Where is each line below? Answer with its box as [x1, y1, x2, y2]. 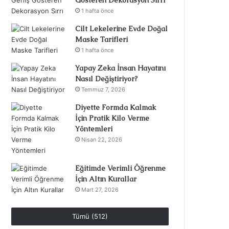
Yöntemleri [75, 124, 113, 133]
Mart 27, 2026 [81, 186, 119, 193]
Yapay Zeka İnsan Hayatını [75, 63, 166, 73]
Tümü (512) [72, 212, 108, 220]
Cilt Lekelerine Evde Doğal [75, 24, 168, 33]
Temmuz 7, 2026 [81, 86, 126, 93]
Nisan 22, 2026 [81, 136, 123, 143]
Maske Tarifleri [75, 35, 128, 44]
